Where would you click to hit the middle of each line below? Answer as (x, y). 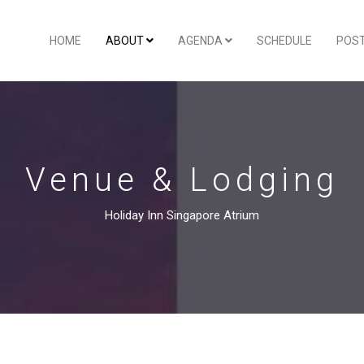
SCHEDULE (284, 41)
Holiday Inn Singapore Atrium (182, 215)
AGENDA (201, 41)
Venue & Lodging (182, 180)
